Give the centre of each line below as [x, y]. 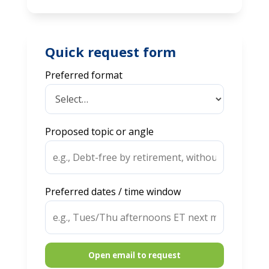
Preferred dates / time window [113, 191]
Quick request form [110, 51]
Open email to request [134, 255]
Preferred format [83, 75]
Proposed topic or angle [99, 131]
